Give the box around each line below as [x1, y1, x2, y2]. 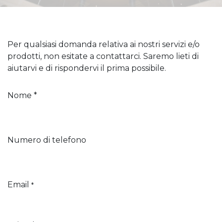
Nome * [7, 91, 37, 100]
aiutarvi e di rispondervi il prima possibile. [7, 63, 166, 73]
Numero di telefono [7, 135, 86, 145]
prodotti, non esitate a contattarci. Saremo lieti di [7, 52, 199, 61]
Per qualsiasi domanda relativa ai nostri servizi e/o [7, 40, 200, 49]
